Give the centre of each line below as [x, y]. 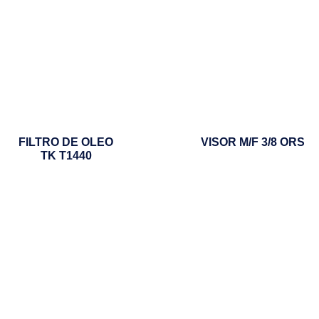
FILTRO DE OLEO [66, 142]
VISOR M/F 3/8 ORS [253, 142]
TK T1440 [66, 155]
